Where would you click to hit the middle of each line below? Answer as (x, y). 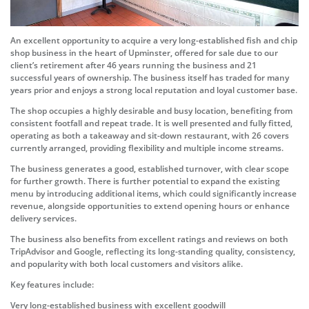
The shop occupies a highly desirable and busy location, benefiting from (151, 111)
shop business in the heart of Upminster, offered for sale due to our (144, 53)
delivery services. (43, 219)
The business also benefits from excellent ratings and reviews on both (149, 239)
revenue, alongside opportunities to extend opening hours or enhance (150, 206)
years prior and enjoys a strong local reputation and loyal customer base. (154, 90)
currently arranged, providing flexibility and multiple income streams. (147, 148)
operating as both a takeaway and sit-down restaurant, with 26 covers (150, 136)
